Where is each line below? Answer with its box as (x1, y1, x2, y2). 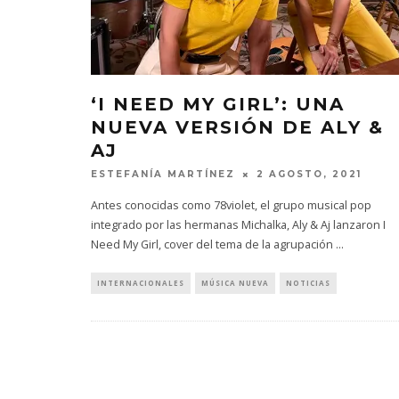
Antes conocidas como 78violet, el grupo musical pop (91, 198, 371, 214)
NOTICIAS (286, 278, 330, 289)
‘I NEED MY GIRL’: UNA (91, 94, 345, 115)
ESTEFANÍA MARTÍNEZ (91, 168, 235, 181)
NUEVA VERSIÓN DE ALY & (91, 117, 384, 138)
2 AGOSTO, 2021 (256, 168, 362, 181)
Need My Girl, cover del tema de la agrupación (91, 237, 336, 253)
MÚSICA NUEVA (201, 278, 269, 289)
